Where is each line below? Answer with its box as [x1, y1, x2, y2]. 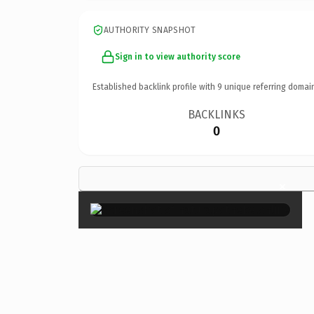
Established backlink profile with [93, 81, 217, 92]
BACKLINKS [188, 107, 246, 121]
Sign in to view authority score [115, 51, 240, 62]
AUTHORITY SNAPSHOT [104, 25, 196, 35]
